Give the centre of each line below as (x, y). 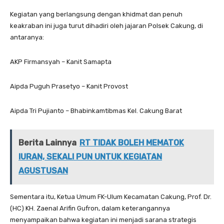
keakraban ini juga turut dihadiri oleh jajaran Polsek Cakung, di (106, 26)
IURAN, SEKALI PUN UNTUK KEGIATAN (90, 157)
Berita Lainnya (47, 143)
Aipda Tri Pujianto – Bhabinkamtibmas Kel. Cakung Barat (96, 111)
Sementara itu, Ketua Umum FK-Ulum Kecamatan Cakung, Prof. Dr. (111, 197)
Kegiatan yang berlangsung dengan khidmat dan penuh (96, 14)
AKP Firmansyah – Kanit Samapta (61, 62)
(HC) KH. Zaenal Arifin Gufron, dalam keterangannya (90, 208)
